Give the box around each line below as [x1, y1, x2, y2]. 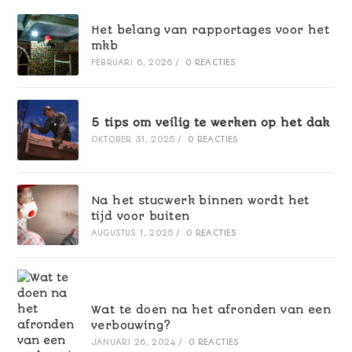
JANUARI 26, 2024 [90, 337, 177, 348]
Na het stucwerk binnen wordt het [90, 193, 310, 207]
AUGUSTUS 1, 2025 [90, 227, 174, 238]
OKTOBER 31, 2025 [90, 134, 176, 145]
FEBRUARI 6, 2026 [90, 57, 174, 68]
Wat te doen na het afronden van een [90, 303, 331, 317]
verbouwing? [90, 319, 171, 332]
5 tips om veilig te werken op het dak [90, 116, 330, 130]
